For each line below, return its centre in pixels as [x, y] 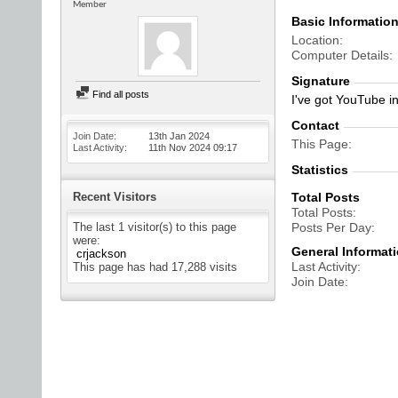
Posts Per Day [331, 227]
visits [222, 267]
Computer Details [340, 55]
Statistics [320, 170]
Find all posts [119, 94]
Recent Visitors [115, 197]
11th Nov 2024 [181, 147]
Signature [321, 81]
